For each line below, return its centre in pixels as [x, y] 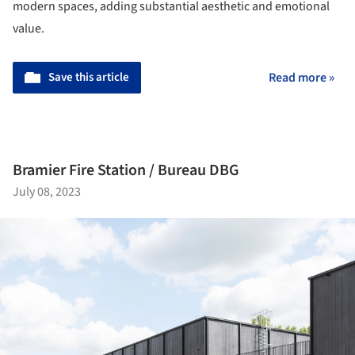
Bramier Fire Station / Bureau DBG [126, 170]
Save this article [89, 78]
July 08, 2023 [47, 191]
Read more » [302, 78]
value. [29, 29]
